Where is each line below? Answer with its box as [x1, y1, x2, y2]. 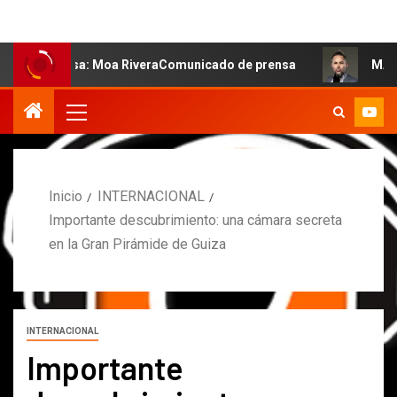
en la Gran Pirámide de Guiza [49, 235, 226, 253]
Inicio [49, 187, 82, 205]
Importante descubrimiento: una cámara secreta [49, 211, 342, 229]
